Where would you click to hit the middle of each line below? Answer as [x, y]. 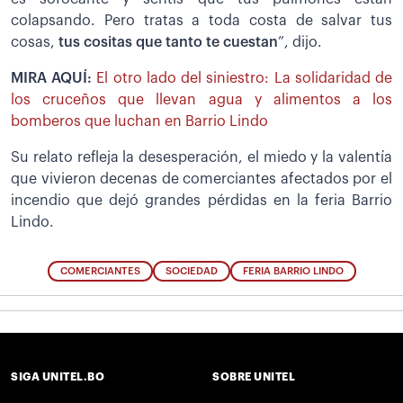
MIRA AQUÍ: [54, 78]
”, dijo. [300, 42]
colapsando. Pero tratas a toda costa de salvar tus [201, 20]
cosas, [35, 42]
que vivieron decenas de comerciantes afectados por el [201, 179]
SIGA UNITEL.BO [58, 377]
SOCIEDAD [191, 272]
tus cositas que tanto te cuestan [168, 42]
